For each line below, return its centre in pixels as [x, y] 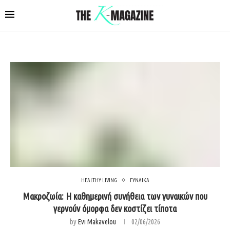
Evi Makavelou [97, 222]
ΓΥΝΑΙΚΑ [139, 180]
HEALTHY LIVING [99, 180]
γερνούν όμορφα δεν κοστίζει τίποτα [115, 208]
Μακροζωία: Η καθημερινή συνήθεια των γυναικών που [115, 196]
